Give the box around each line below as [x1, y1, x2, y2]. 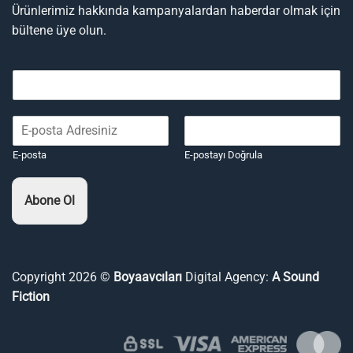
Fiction [12, 288, 50, 304]
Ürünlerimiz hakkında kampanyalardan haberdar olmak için [12, 2, 340, 18]
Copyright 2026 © [12, 269, 113, 284]
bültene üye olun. [12, 22, 106, 38]
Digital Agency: [185, 269, 269, 284]
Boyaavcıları [113, 269, 185, 284]
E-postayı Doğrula [184, 148, 262, 161]
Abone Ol [24, 192, 75, 208]
